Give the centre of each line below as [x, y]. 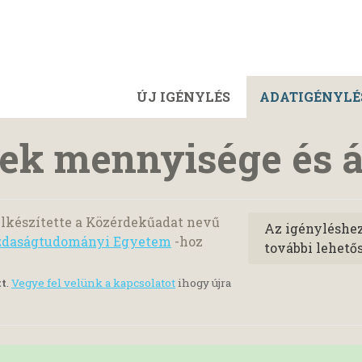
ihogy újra [203, 283]
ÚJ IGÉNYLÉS [183, 97]
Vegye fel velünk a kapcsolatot [93, 283]
